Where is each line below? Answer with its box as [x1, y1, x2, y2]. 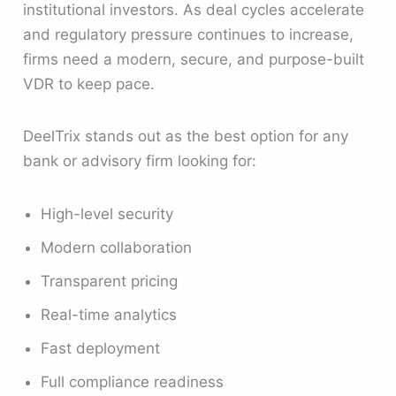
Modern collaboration [41, 238, 193, 256]
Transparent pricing [41, 271, 179, 290]
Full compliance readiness [41, 372, 225, 391]
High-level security [41, 204, 174, 223]
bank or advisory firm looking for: [23, 152, 257, 171]
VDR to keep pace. [23, 75, 156, 94]
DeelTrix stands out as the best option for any [23, 127, 349, 146]
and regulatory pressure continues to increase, [23, 26, 354, 44]
